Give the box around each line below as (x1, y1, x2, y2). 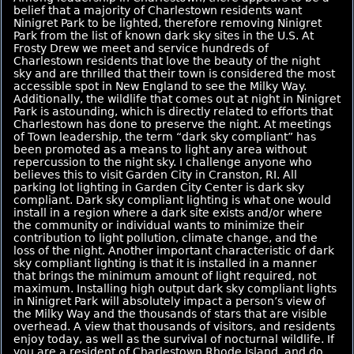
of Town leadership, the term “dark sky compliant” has (13, 130, 316, 143)
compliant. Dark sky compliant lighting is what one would (13, 193, 331, 206)
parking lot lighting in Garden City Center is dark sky (13, 180, 304, 194)
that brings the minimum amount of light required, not (13, 269, 316, 282)
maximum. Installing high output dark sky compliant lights (13, 281, 337, 295)
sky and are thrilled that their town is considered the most (13, 66, 335, 80)
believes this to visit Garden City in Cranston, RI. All (13, 168, 297, 181)
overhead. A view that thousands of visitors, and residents (13, 319, 335, 333)
